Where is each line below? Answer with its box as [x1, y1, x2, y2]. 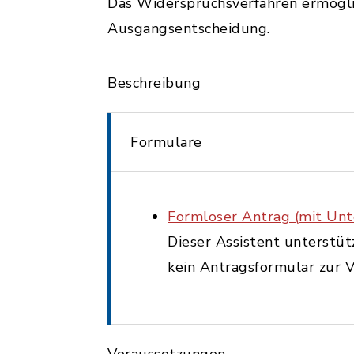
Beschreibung [107, 73, 201, 92]
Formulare [130, 133, 202, 152]
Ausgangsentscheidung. [107, 19, 270, 38]
